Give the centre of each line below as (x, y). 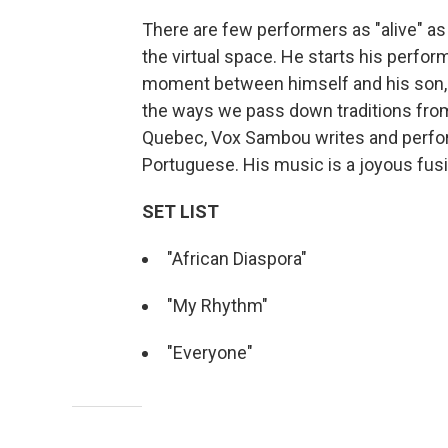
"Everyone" (210, 353)
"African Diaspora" (237, 259)
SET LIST (180, 212)
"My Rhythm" (217, 306)
